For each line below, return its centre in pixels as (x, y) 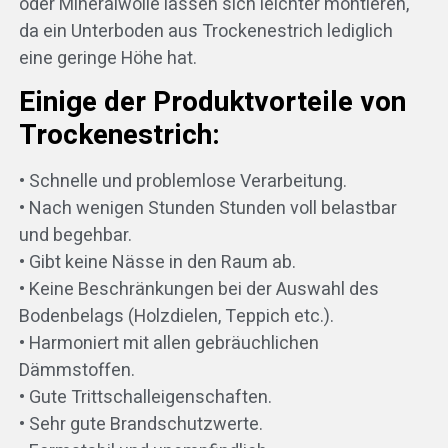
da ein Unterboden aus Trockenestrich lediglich (205, 32)
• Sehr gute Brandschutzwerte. (140, 425)
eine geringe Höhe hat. (107, 59)
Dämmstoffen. (76, 371)
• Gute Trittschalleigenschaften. (145, 398)
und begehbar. (75, 236)
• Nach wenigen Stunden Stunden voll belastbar (207, 209)
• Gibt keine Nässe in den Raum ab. (157, 263)
